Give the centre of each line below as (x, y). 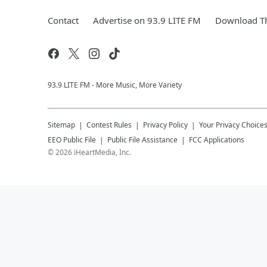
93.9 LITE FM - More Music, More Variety (115, 85)
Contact (63, 20)
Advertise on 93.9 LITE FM (147, 20)
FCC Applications (217, 140)
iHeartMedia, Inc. (103, 152)
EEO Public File (72, 140)
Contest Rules (109, 125)
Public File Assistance (142, 140)
